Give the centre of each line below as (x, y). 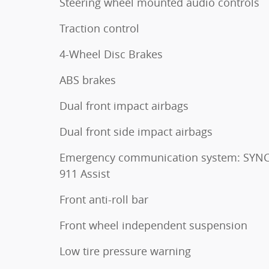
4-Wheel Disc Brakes (111, 54)
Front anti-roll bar (104, 199)
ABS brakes (88, 80)
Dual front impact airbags (124, 105)
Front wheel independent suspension (153, 225)
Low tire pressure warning (125, 251)
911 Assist (85, 173)
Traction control (99, 28)
